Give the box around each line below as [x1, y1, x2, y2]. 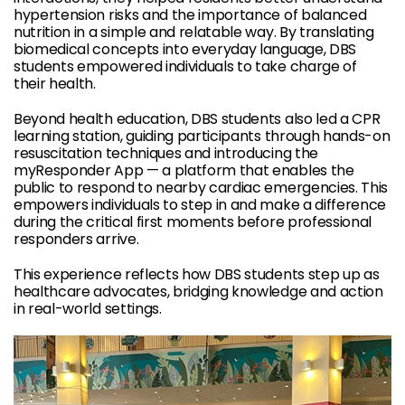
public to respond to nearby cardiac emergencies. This [14, 177, 389, 198]
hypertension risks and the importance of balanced [14, 5, 367, 25]
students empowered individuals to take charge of [14, 56, 357, 77]
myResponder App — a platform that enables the [14, 160, 354, 181]
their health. [14, 73, 96, 94]
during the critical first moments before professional [14, 212, 372, 232]
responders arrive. [14, 229, 139, 250]
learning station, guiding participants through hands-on [14, 126, 391, 146]
